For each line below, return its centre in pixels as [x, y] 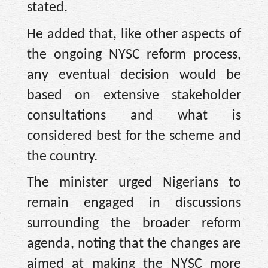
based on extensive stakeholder [134, 95]
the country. [62, 156]
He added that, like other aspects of [134, 34]
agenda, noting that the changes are [134, 244]
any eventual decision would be [134, 75]
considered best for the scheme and [134, 136]
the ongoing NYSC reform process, [134, 55]
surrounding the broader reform [134, 224]
